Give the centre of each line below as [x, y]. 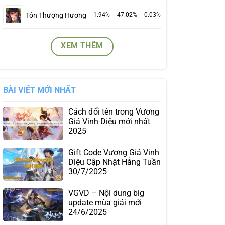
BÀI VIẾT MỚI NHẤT [39, 90]
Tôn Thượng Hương [56, 15]
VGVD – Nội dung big [106, 193]
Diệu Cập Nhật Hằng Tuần [115, 162]
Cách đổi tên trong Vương [114, 112]
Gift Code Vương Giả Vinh [114, 153]
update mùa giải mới [105, 203]
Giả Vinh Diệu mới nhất [109, 122]
